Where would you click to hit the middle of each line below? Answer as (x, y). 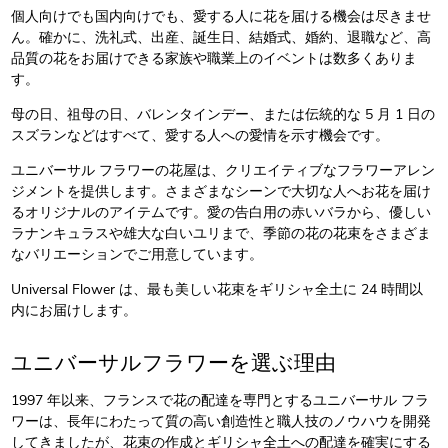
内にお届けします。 (74, 311)
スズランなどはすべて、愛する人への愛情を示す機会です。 (200, 136)
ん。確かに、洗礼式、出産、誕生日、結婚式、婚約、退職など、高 (221, 38)
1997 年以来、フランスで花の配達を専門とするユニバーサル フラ (220, 401)
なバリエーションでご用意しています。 (137, 255)
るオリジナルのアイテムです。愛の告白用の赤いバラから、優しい (221, 213)
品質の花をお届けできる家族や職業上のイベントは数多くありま (214, 59)
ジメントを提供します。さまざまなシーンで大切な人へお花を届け (221, 192)
